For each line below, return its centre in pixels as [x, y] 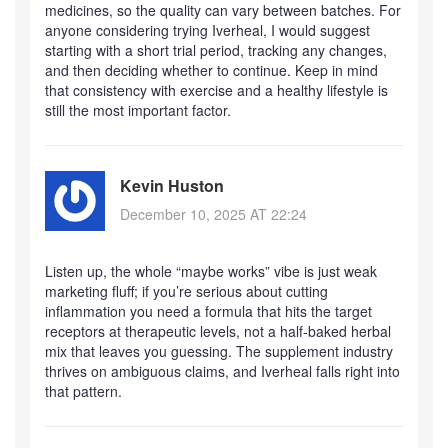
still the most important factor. [138, 109]
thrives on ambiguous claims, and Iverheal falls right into [222, 370]
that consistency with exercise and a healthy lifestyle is [216, 89]
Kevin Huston [172, 186]
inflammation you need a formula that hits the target [208, 310]
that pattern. [83, 390]
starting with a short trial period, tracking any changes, [216, 49]
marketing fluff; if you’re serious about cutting [186, 290]
